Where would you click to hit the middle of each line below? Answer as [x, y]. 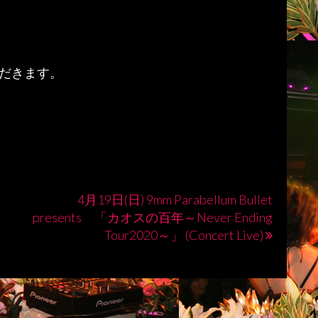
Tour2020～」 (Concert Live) [184, 235]
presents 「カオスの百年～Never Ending [153, 217]
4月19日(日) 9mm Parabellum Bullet [175, 199]
